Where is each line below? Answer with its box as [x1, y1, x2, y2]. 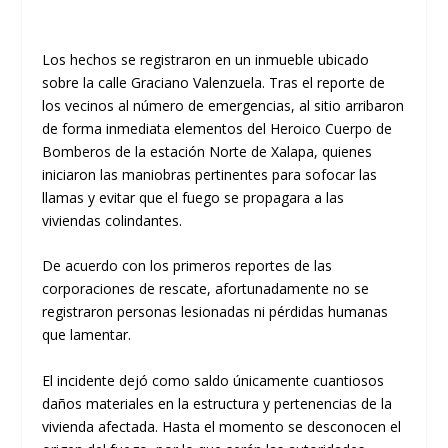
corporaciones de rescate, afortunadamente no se [42, 279, 370, 299]
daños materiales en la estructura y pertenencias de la [42, 393, 393, 413]
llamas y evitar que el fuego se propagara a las [42, 187, 345, 207]
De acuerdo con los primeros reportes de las [42, 256, 333, 276]
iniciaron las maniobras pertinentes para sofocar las [42, 164, 378, 184]
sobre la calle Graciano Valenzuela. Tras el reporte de [42, 72, 386, 92]
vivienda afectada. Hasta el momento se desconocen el [42, 416, 402, 436]
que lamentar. [42, 325, 132, 345]
